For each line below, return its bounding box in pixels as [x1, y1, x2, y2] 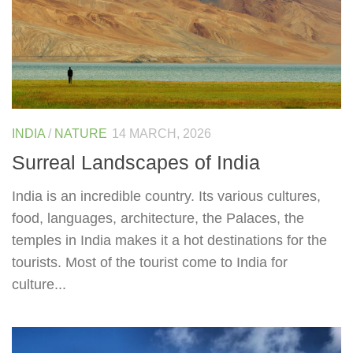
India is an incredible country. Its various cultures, [12, 188, 321, 204]
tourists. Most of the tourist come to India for [12, 254, 288, 270]
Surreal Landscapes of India [12, 150, 260, 173]
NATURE [54, 127, 107, 141]
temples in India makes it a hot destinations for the [12, 232, 327, 248]
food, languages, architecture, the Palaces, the [12, 210, 304, 226]
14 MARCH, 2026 [112, 127, 211, 141]
